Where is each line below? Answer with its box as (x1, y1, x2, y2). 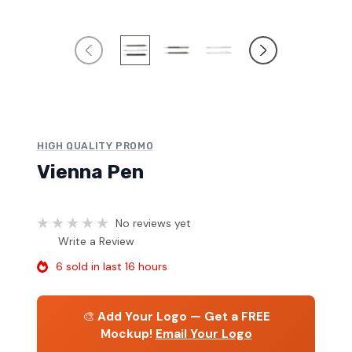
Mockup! (100, 325, 152, 342)
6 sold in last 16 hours (56, 258, 167, 273)
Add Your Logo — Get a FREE (97, 308, 270, 324)
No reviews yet (115, 215, 191, 230)
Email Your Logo (155, 325, 252, 342)
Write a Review (58, 233, 134, 248)
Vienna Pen (37, 160, 144, 184)
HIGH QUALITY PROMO (37, 140, 154, 152)
